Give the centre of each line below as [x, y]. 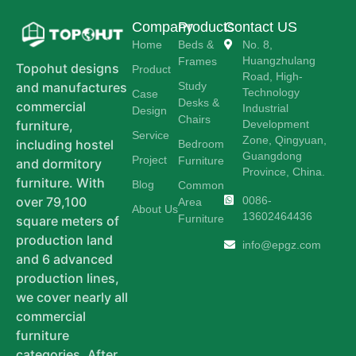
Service [150, 135]
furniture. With [60, 182]
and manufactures [72, 87]
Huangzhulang [279, 60]
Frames [197, 61]
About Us [155, 209]
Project [149, 159]
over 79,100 [51, 201]
